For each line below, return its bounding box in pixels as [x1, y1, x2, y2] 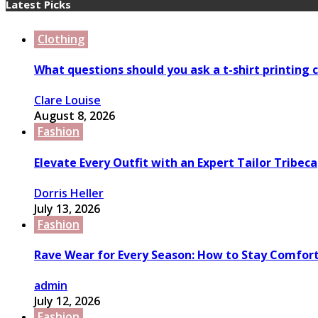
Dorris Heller [34, 185, 104, 201]
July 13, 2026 [34, 200, 100, 216]
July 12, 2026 [34, 293, 100, 309]
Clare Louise [34, 92, 101, 109]
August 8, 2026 [34, 108, 115, 124]
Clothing [38, 31, 84, 47]
